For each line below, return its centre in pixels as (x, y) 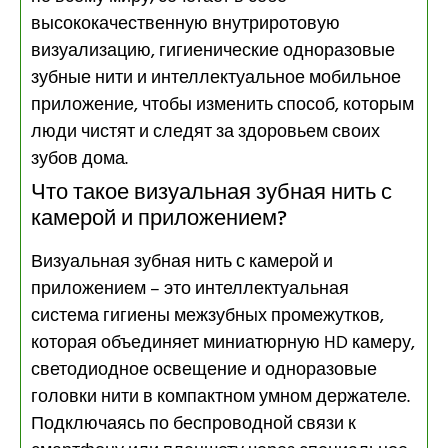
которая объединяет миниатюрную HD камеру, (223, 343)
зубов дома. (79, 159)
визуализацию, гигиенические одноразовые (213, 51)
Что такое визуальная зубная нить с (211, 193)
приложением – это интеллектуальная (190, 289)
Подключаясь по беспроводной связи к (193, 424)
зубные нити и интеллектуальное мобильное (216, 78)
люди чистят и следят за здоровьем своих (205, 132)
